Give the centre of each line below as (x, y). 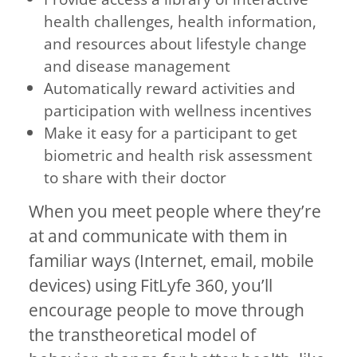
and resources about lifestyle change (176, 44)
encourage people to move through (167, 310)
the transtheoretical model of (142, 335)
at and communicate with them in (158, 236)
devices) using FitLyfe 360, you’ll (151, 286)
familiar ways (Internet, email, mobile (171, 261)
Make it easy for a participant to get (171, 133)
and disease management (137, 66)
